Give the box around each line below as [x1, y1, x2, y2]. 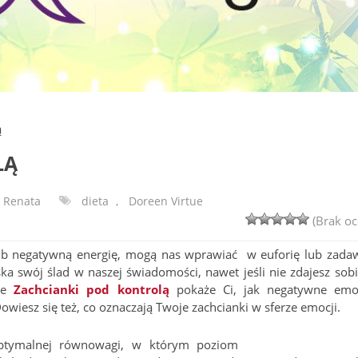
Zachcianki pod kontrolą [14, 281, 169, 297]
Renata [3, 193, 41, 209]
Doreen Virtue [129, 193, 203, 209]
